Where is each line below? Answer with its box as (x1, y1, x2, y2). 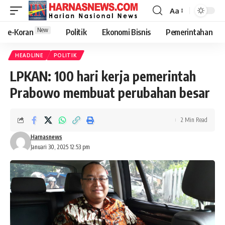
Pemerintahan (166, 27, 213, 37)
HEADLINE (15, 52, 44, 58)
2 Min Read (181, 116, 207, 124)
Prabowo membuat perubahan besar (10, 84, 210, 101)
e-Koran (8, 27, 34, 37)
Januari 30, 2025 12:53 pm (30, 143, 90, 151)
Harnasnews (30, 133, 62, 141)
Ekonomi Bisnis (101, 27, 151, 37)
